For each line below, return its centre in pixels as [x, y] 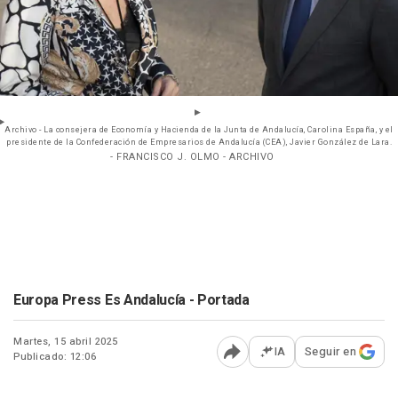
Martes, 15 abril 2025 [66, 342]
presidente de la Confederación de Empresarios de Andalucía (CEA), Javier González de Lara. [199, 143]
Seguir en [330, 352]
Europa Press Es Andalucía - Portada [131, 301]
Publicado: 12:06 [55, 357]
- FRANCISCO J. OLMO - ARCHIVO [192, 157]
